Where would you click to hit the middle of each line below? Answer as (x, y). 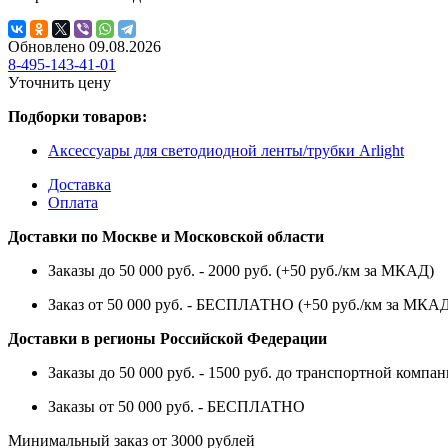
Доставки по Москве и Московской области (166, 236)
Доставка (79, 184)
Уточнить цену (59, 82)
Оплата (73, 202)
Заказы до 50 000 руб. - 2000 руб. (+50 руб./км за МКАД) (241, 270)
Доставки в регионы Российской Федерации (167, 338)
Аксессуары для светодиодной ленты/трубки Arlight (226, 150)
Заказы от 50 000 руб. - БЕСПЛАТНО (176, 406)
